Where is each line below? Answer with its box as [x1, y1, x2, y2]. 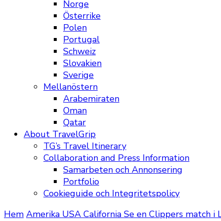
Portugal [63, 34, 100, 45]
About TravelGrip [24, 128, 96, 140]
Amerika [26, 208, 62, 220]
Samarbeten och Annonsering [63, 164, 183, 176]
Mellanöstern [43, 81, 98, 93]
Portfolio [63, 176, 99, 187]
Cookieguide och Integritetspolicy [43, 187, 180, 199]
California [83, 208, 124, 220]
